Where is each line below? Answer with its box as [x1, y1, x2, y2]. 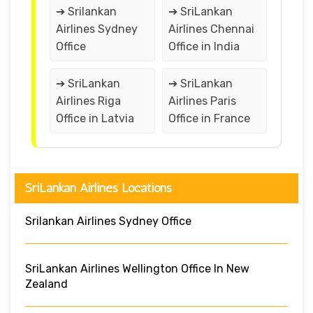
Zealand [25, 277, 68, 291]
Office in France [168, 111, 250, 125]
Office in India [168, 39, 240, 53]
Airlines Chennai [168, 22, 254, 36]
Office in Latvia [56, 111, 134, 125]
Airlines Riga [56, 94, 121, 108]
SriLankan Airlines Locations [25, 180, 172, 196]
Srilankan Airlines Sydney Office [25, 214, 191, 228]
